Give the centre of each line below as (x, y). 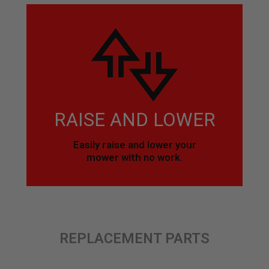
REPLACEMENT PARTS (134, 239)
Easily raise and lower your (134, 145)
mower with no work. (134, 158)
